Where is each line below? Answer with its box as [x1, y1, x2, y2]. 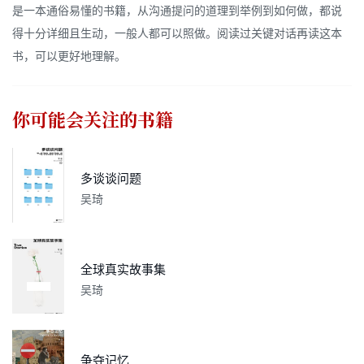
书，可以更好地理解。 [12, 50, 126, 63]
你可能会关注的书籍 [12, 111, 173, 130]
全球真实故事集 [80, 263, 166, 277]
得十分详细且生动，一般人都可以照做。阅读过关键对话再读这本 [12, 27, 342, 40]
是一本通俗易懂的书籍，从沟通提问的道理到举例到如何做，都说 [12, 4, 342, 17]
